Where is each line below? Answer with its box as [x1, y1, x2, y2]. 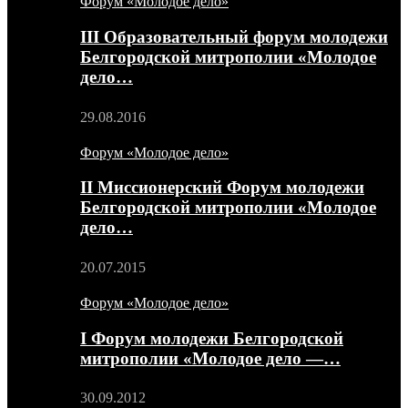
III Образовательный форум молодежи [80, 26, 388, 46]
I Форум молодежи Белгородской [80, 328, 343, 348]
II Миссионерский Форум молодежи [80, 178, 364, 198]
